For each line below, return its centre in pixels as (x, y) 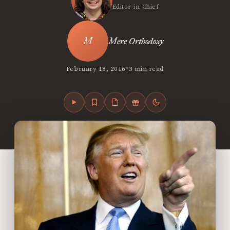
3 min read (146, 69)
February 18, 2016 (96, 69)
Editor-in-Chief (136, 7)
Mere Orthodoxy (136, 41)
